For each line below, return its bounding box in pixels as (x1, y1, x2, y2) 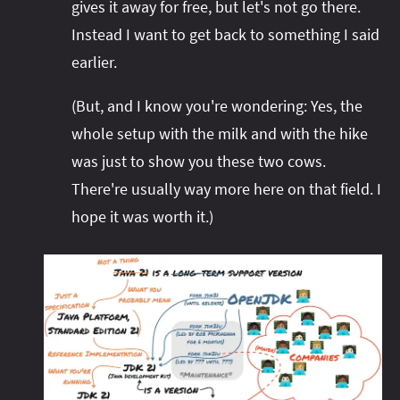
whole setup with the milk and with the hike (71, 123, 368, 145)
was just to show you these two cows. (71, 151, 326, 172)
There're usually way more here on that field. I (71, 179, 381, 200)
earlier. (71, 52, 117, 73)
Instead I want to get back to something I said (71, 24, 379, 46)
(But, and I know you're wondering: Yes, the (71, 96, 362, 117)
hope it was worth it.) (71, 206, 213, 228)
